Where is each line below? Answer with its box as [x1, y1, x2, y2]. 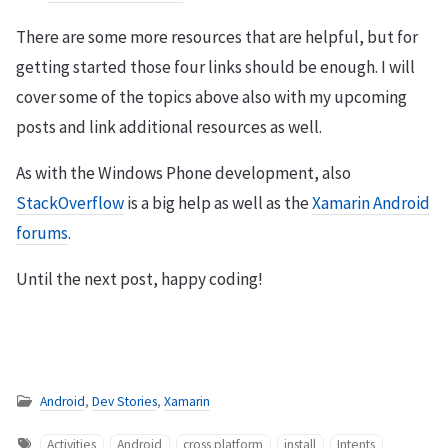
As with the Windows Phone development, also [16, 162, 351, 185]
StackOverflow [16, 192, 124, 215]
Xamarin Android [312, 192, 430, 215]
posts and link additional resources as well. [16, 116, 322, 139]
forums [16, 222, 68, 245]
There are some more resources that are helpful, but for [16, 26, 418, 49]
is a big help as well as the [124, 192, 312, 215]
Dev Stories [92, 393, 157, 411]
